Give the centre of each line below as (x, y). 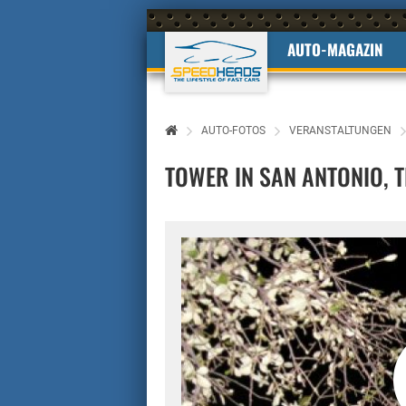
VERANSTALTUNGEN (340, 130)
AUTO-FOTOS (233, 130)
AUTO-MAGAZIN (335, 49)
